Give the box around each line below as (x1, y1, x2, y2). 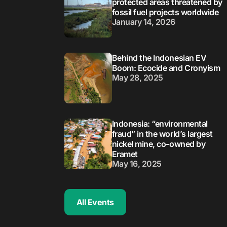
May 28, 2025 (111, 72, 163, 83)
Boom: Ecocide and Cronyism (111, 63, 220, 73)
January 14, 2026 (111, 17, 176, 27)
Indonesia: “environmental (111, 119, 208, 129)
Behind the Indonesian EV (111, 53, 207, 63)
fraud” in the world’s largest (111, 129, 213, 139)
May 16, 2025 (111, 159, 162, 169)
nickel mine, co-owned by (111, 139, 206, 149)
